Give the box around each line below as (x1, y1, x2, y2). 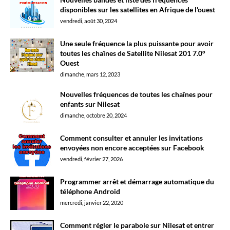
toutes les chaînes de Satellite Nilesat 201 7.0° (60, 49, 205, 57)
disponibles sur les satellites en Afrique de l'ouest (60, 5, 215, 14)
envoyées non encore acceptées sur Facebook (60, 143, 204, 152)
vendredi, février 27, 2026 (60, 156, 123, 162)
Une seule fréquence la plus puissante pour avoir (60, 39, 214, 48)
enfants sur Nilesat (60, 100, 120, 108)
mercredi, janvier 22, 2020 (60, 199, 123, 206)
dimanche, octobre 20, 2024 (60, 112, 127, 119)
